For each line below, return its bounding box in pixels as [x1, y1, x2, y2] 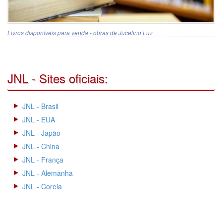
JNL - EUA [22, 114, 55, 124]
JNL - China [22, 141, 59, 151]
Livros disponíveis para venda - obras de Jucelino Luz [7, 28, 153, 37]
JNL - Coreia [22, 181, 62, 191]
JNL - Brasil [22, 101, 58, 111]
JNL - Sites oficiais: [7, 69, 108, 87]
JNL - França [22, 154, 63, 165]
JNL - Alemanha [22, 167, 73, 178]
